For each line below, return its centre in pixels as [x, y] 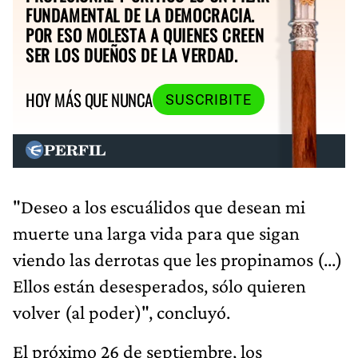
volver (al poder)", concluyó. [121, 312]
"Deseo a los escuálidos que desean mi [159, 206]
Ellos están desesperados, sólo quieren [159, 285]
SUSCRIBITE [208, 99]
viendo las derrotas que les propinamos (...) [177, 259]
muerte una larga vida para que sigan [156, 233]
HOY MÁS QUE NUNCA [89, 100]
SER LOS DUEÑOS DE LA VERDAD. [132, 54]
